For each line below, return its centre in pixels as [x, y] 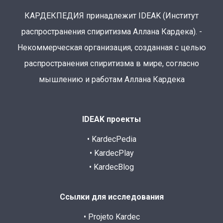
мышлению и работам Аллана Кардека [111, 79]
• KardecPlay [111, 153]
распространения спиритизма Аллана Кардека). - [111, 31]
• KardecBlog [111, 167]
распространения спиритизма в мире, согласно [111, 63]
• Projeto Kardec [111, 217]
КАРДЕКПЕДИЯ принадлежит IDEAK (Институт [111, 15]
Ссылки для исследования [111, 197]
